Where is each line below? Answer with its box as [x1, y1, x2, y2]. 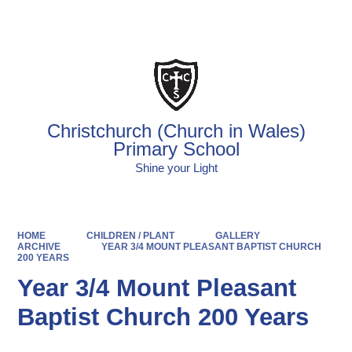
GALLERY [214, 229, 260, 241]
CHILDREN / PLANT [86, 229, 174, 241]
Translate [280, 13, 328, 26]
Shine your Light [134, 161, 218, 175]
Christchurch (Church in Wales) [46, 120, 306, 141]
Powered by [189, 13, 252, 26]
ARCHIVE [17, 240, 61, 252]
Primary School [112, 138, 240, 159]
